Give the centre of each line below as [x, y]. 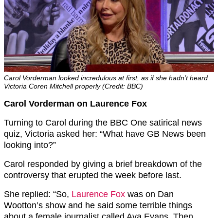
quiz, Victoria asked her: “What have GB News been [105, 134]
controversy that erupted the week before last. [93, 175]
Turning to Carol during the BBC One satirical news [103, 122]
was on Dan [149, 194]
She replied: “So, [38, 194]
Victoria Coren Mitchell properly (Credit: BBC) [73, 86]
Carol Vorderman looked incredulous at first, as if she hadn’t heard [106, 78]
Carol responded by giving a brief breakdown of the [103, 164]
